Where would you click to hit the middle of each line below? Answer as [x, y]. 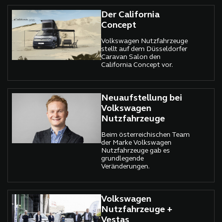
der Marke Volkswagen [137, 143]
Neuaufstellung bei [142, 98]
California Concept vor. [137, 65]
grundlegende [123, 159]
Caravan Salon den [131, 57]
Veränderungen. [126, 166]
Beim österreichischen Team [146, 135]
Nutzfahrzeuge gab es [136, 151]
